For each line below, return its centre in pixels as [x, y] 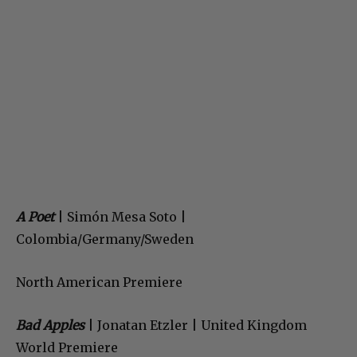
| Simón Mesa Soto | [120, 217]
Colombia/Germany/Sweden [105, 239]
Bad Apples [50, 326]
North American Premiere [99, 282]
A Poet [35, 217]
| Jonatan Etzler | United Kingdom [196, 326]
